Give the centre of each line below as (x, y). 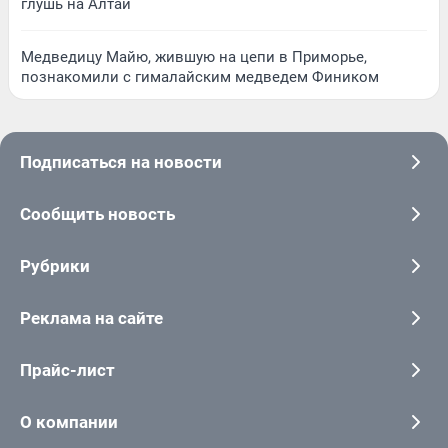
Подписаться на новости (121, 162)
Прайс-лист (67, 370)
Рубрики (55, 266)
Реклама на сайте (91, 318)
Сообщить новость (97, 214)
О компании (69, 422)
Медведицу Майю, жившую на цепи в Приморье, (194, 57)
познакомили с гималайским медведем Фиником (200, 77)
